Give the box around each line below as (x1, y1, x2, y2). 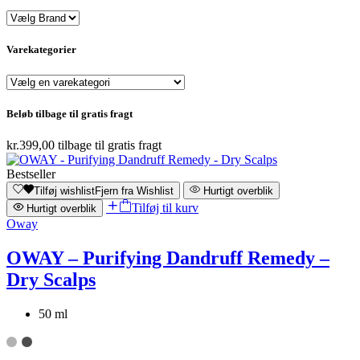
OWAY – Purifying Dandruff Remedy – (6, 247, 329, 268)
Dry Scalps (6, 268, 96, 290)
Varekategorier (6, 43, 76, 56)
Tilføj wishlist (34, 184, 95, 197)
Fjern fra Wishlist (95, 184, 174, 197)
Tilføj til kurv (132, 200, 198, 215)
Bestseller (6, 166, 55, 181)
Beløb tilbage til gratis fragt (6, 107, 133, 120)
